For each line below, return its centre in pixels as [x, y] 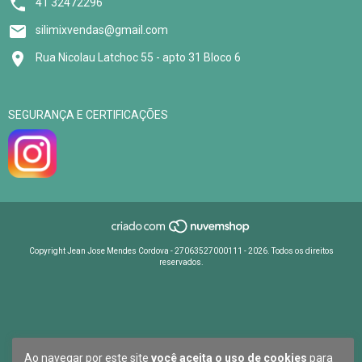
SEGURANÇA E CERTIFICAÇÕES [88, 115]
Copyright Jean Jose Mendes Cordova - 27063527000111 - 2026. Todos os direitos [181, 250]
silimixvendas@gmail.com [102, 30]
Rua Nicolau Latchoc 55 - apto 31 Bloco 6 [138, 58]
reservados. [181, 262]
